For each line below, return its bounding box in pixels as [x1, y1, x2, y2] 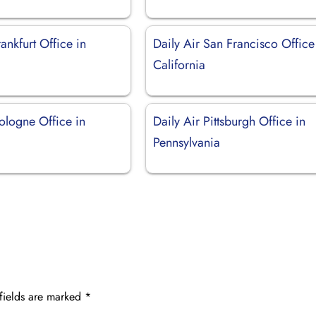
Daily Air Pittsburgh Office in [153, 111, 306, 130]
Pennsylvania [153, 133, 221, 152]
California [153, 55, 206, 74]
